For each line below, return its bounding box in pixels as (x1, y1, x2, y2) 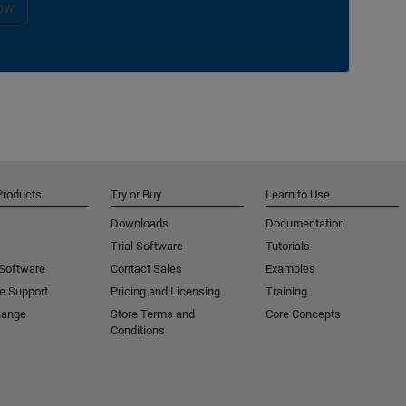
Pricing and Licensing (111, 285, 220, 298)
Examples (266, 262, 315, 275)
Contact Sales (111, 262, 182, 275)
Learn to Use (266, 188, 330, 201)
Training (266, 285, 307, 298)
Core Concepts (266, 307, 341, 321)
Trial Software (111, 239, 183, 253)
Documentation (266, 217, 344, 230)
